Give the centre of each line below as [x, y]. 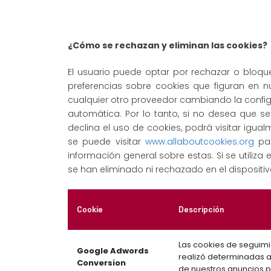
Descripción [201, 210]
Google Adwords [113, 251]
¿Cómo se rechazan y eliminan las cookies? [168, 45]
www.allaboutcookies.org [200, 142]
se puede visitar [107, 142]
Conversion [101, 263]
